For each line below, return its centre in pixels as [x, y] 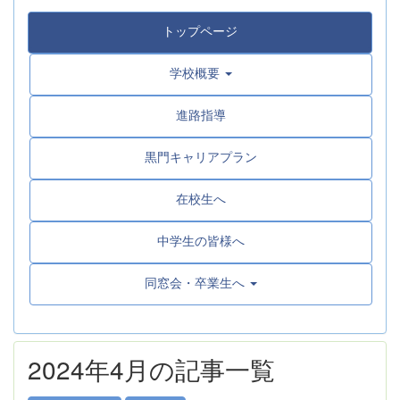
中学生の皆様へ [201, 240]
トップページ [200, 30]
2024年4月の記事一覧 [151, 369]
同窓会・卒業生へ [195, 282]
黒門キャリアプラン [201, 156]
